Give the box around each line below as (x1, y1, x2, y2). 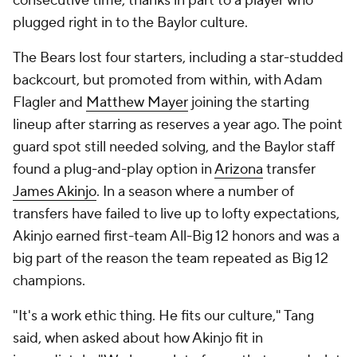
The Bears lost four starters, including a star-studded (13, 49, 343, 67)
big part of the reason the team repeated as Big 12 (13, 249, 328, 268)
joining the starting (188, 93, 309, 112)
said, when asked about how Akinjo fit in (13, 329, 263, 347)
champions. (13, 272, 85, 290)
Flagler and (13, 93, 86, 112)
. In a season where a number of (96, 182, 294, 201)
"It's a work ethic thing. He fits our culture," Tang (13, 307, 314, 325)
